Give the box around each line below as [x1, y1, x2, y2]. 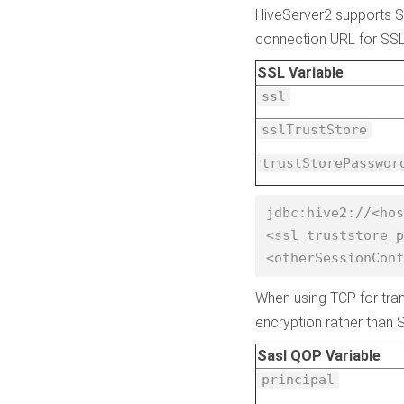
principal [262, 372, 335, 388]
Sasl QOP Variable [257, 347, 381, 364]
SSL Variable [257, 64, 344, 81]
